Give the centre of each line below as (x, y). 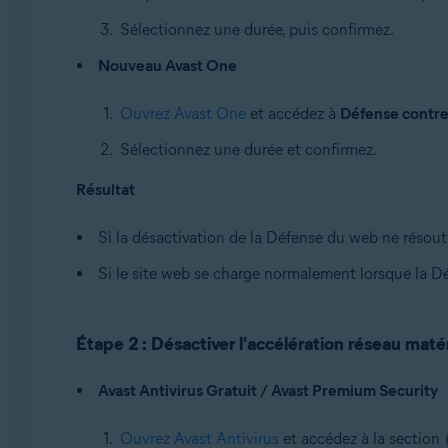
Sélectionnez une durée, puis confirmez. (256, 29)
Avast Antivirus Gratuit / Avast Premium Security (267, 390)
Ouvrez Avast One (182, 113)
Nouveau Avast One (167, 65)
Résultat (105, 189)
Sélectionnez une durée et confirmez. (248, 149)
